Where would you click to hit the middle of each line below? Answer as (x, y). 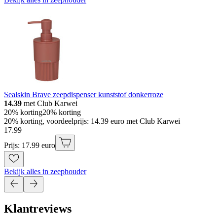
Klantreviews (38, 209)
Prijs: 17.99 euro (30, 146)
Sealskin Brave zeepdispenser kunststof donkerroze (84, 95)
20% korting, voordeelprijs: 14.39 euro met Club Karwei (92, 121)
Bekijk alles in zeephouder (45, 172)
